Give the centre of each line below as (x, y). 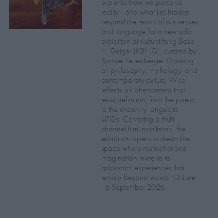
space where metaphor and (144, 148)
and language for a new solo (146, 31)
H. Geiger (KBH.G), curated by (149, 51)
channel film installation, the (143, 129)
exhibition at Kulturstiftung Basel (148, 41)
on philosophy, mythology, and (149, 70)
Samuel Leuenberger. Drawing (147, 61)
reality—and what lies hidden (145, 12)
